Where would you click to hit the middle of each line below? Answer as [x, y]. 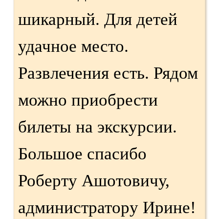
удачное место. [73, 46]
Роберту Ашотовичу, [94, 180]
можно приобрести [88, 100]
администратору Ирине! [107, 207]
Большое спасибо [82, 153]
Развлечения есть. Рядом [108, 73]
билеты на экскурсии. [98, 127]
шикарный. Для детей [98, 19]
